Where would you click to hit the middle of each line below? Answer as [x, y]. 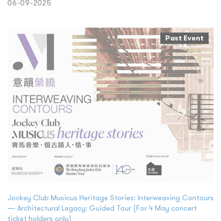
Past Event [184, 38]
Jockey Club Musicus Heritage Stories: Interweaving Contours [110, 197]
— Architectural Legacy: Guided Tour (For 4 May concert [102, 208]
